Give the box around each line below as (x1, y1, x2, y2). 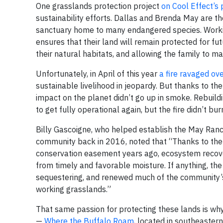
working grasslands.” (36, 184, 111, 194)
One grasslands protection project (36, 1, 161, 11)
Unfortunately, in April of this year (36, 69, 159, 79)
